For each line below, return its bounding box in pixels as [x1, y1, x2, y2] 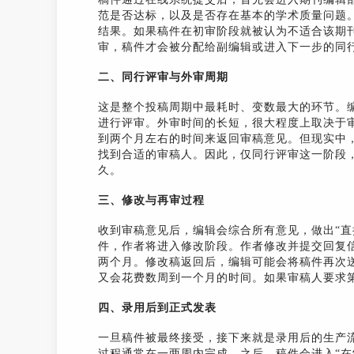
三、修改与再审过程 [98, 194, 205, 207]
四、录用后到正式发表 [98, 302, 217, 314]
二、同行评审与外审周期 [98, 71, 228, 84]
